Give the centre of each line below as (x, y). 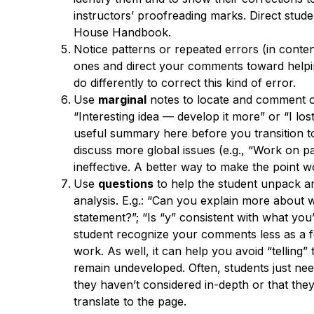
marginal (122, 99)
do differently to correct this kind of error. (184, 82)
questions (125, 183)
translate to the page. (130, 301)
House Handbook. (122, 32)
